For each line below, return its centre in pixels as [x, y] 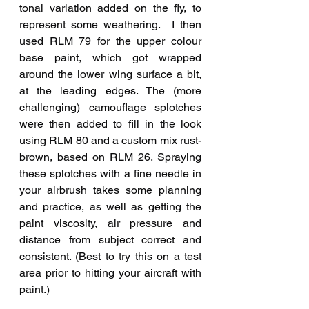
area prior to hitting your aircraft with [110, 272]
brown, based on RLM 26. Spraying [110, 157]
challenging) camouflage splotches [110, 107]
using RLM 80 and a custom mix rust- [110, 140]
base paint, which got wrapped [110, 57]
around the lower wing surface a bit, [110, 74]
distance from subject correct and [110, 239]
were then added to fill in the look [110, 123]
